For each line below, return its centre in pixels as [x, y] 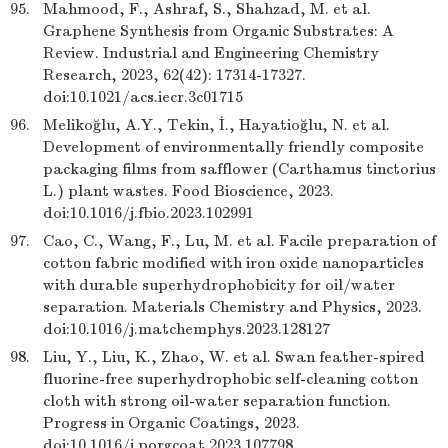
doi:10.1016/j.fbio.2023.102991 [148, 213]
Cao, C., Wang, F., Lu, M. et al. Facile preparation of [239, 241]
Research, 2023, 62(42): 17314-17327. [174, 75]
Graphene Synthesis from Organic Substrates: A [218, 31]
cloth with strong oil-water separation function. [217, 401]
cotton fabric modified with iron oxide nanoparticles [233, 263]
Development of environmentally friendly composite [233, 147]
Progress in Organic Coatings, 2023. [171, 423]
